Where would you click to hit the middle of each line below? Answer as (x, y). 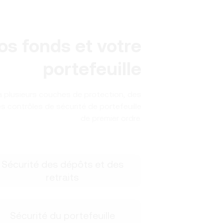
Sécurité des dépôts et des (62, 164)
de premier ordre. (111, 118)
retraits (62, 177)
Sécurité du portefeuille (62, 216)
